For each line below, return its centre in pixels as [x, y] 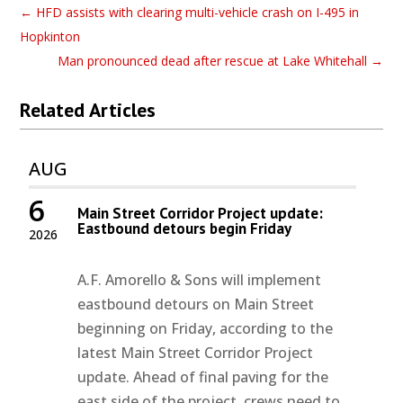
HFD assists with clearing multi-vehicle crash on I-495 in [198, 12]
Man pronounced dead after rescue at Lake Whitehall [212, 60]
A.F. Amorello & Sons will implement [200, 279]
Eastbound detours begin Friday [185, 228]
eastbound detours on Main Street [196, 304]
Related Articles [88, 109]
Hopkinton [50, 36]
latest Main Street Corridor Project [196, 352]
